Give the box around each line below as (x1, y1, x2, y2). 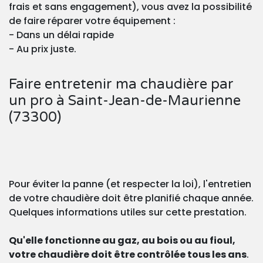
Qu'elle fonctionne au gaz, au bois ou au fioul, (9, 234, 235, 248)
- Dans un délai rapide (9, 28, 114, 42)
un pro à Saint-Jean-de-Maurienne (9, 92, 241, 110)
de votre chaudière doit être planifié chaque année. (9, 191, 254, 205)
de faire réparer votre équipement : (9, 14, 176, 28)
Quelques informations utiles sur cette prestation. (9, 205, 247, 220)
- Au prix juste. (9, 42, 76, 56)
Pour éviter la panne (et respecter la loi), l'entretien (9, 177, 251, 191)
